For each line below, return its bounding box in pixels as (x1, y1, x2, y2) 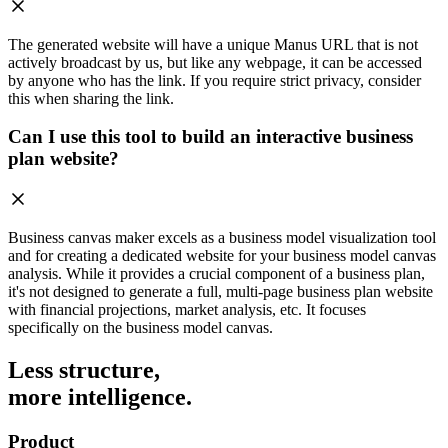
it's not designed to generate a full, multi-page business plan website (8, 283, 433, 301)
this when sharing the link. (8, 89, 174, 107)
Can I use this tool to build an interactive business (8, 126, 413, 148)
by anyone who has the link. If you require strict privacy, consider (8, 71, 421, 89)
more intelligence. (8, 384, 192, 410)
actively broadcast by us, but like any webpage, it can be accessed (8, 53, 422, 71)
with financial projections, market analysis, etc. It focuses (8, 301, 366, 319)
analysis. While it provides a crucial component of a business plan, (8, 265, 425, 283)
